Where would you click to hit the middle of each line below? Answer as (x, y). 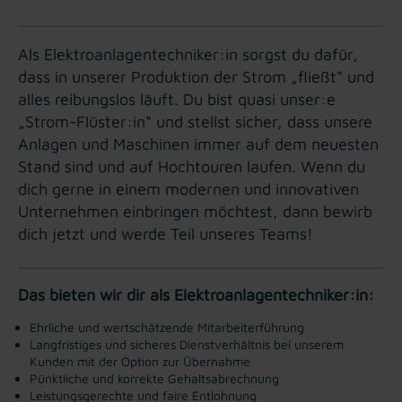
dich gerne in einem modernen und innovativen (188, 188)
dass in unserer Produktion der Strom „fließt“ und (196, 76)
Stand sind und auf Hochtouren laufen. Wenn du (192, 166)
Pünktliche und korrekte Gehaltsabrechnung (154, 378)
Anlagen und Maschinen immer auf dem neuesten (198, 144)
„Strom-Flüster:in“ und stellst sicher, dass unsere (195, 121)
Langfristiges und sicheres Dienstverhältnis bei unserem (187, 344)
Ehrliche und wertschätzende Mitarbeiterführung (167, 327)
